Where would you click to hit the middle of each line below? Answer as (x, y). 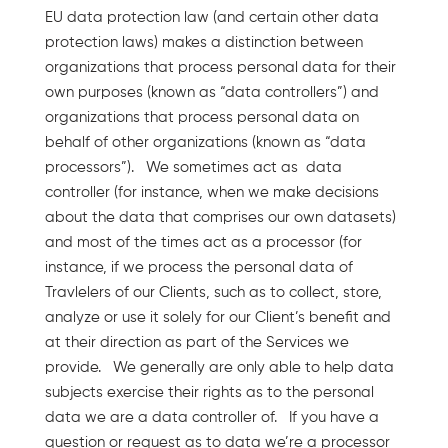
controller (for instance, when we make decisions (211, 192)
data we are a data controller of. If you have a (211, 417)
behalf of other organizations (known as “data (205, 142)
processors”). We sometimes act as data (193, 167)
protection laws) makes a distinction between (203, 42)
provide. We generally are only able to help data (219, 367)
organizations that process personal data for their (220, 67)
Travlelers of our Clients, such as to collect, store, (213, 292)
